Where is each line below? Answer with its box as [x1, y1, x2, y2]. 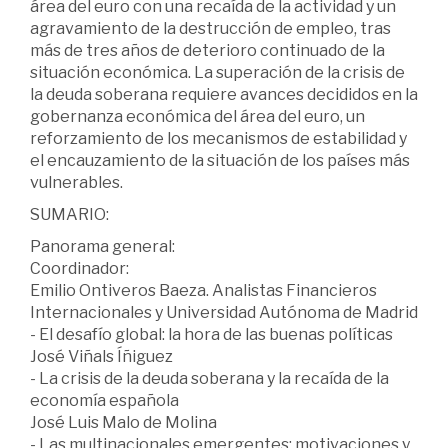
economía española [30, 390, 179, 410]
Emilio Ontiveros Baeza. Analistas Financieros [30, 280, 377, 300]
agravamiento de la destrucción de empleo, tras [30, 18, 391, 38]
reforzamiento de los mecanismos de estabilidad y [30, 128, 407, 148]
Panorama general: [30, 236, 175, 256]
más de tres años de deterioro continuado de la [30, 40, 385, 60]
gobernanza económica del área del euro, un [30, 106, 365, 126]
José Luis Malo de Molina [30, 412, 217, 432]
